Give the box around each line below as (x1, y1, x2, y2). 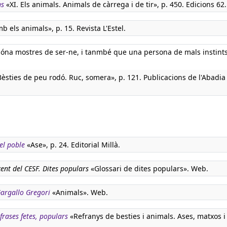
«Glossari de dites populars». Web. (89, 164, 208, 173)
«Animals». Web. (50, 187, 108, 197)
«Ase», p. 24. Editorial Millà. (25, 140, 120, 149)
